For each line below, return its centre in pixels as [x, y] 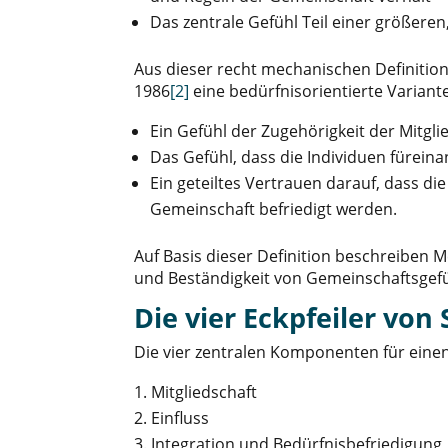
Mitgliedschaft [204, 392]
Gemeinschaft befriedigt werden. [274, 209]
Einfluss [180, 418]
